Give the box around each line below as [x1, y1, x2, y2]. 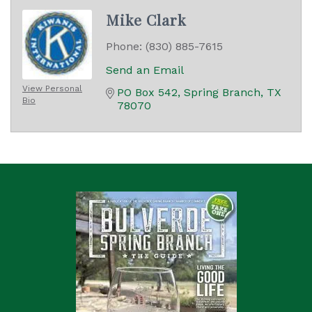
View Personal [22, 83, 82, 93]
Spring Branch [184, 85, 260, 99]
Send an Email [106, 63, 184, 77]
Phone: [106, 39, 142, 53]
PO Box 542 [117, 85, 178, 99]
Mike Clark [106, 9, 187, 29]
